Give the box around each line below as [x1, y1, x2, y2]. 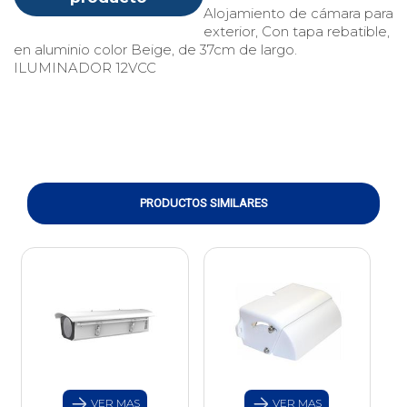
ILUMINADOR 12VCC [14, 59, 156, 77]
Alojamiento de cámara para [203, 5, 393, 23]
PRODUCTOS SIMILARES [139, 196, 268, 211]
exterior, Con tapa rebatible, [203, 23, 390, 41]
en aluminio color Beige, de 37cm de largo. [14, 41, 297, 59]
